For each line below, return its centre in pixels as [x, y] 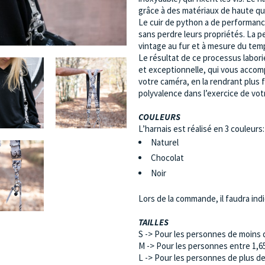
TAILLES [153, 222]
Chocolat [167, 158]
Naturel [165, 142]
